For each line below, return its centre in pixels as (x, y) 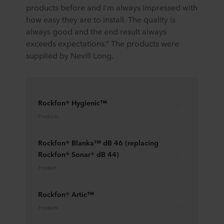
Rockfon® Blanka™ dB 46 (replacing (98, 142)
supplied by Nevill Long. (70, 55)
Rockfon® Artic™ (66, 194)
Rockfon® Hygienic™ (72, 102)
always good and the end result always (96, 31)
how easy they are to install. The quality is (101, 19)
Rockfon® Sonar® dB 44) (78, 154)
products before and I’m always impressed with (112, 7)
